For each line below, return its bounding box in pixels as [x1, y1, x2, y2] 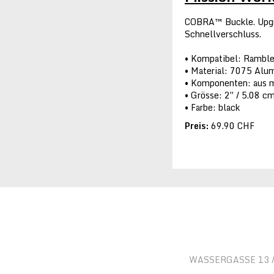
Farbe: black [191, 100, 240, 114]
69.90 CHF [209, 119, 254, 133]
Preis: [185, 119, 209, 133]
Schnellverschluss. [185, 27, 261, 41]
